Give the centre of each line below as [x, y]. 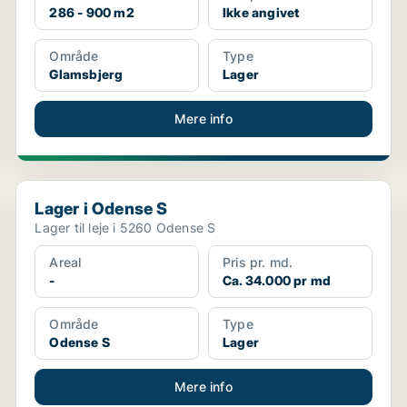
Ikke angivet [261, 12]
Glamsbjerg [86, 74]
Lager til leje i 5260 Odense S [125, 228]
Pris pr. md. [258, 262]
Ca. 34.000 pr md [277, 280]
